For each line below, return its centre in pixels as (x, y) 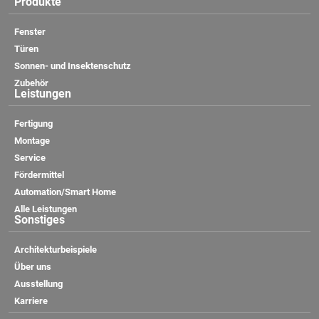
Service (30, 157)
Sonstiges (40, 219)
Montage (32, 140)
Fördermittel (39, 174)
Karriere (31, 300)
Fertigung (33, 123)
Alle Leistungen (46, 209)
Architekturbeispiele (56, 249)
